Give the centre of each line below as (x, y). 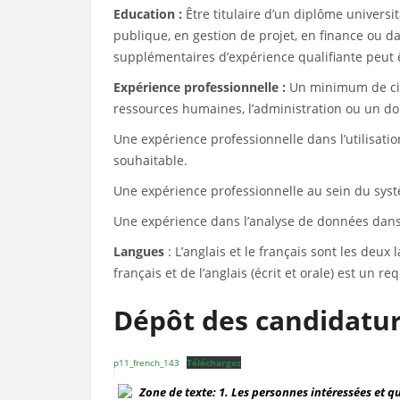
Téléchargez (213, 362)
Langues (141, 251)
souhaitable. (150, 160)
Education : (150, 14)
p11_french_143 (146, 362)
